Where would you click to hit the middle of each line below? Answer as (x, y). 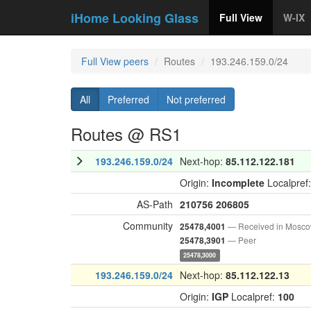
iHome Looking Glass (135, 18)
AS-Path (155, 204)
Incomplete (238, 183)
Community (148, 226)
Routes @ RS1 (126, 134)
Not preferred (196, 99)
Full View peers (115, 61)
